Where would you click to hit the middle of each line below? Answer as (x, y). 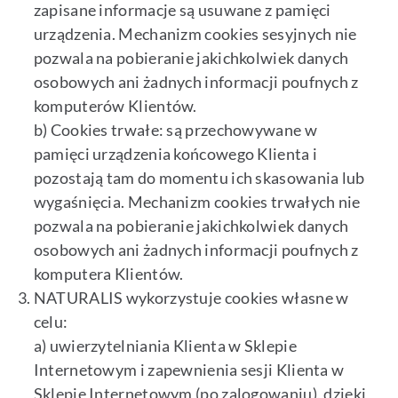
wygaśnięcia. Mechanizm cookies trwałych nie (197, 202)
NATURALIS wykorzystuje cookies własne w (191, 298)
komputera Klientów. (108, 274)
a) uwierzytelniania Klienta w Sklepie (165, 346)
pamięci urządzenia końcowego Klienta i (175, 154)
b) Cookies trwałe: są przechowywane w (175, 130)
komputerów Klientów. (115, 106)
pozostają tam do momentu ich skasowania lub (199, 178)
